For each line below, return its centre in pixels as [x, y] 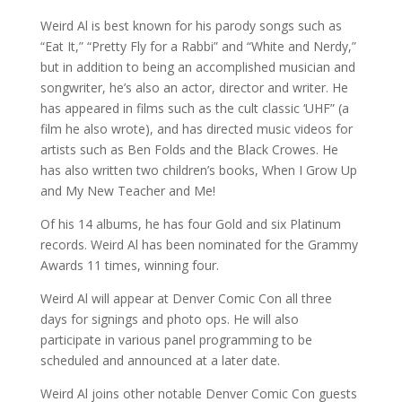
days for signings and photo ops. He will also [169, 319]
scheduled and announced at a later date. [160, 361]
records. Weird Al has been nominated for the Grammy [199, 245]
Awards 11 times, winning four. [129, 266]
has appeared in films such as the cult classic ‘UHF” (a [194, 109]
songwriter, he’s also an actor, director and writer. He [194, 88]
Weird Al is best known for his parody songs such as [191, 26]
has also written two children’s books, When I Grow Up [198, 170]
